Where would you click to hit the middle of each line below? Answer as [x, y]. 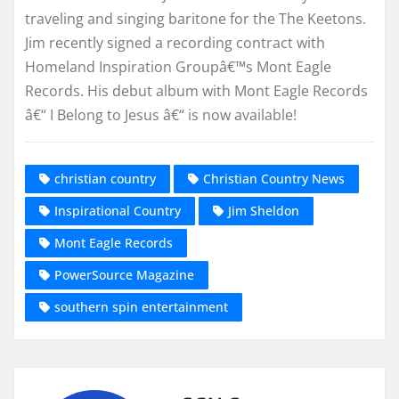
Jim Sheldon [264, 211]
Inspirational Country [118, 211]
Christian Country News [274, 179]
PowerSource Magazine [124, 275]
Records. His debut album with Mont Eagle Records [196, 90]
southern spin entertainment [141, 307]
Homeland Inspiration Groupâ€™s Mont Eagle [178, 66]
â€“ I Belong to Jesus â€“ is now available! [161, 114]
